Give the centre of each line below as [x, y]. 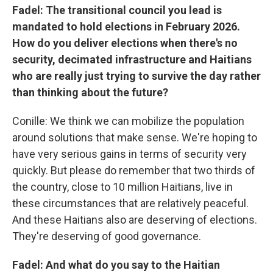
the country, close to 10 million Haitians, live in [122, 187]
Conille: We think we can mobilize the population [128, 121]
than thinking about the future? [91, 92]
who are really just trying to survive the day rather [136, 76]
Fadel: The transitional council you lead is [117, 10]
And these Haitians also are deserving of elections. [135, 220]
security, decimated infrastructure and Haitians [132, 59]
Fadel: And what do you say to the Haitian [116, 265]
